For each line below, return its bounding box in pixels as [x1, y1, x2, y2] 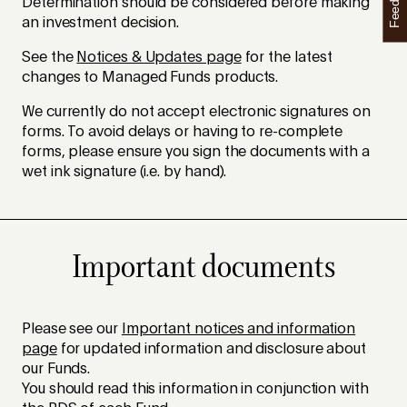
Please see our [22, 322, 122, 337]
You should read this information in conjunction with [22, 382, 369, 397]
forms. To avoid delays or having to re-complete [22, 124, 343, 140]
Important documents [72, 244, 335, 289]
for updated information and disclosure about [56, 342, 367, 357]
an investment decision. [22, 15, 180, 31]
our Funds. [22, 362, 91, 377]
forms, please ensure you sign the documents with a [22, 144, 371, 160]
